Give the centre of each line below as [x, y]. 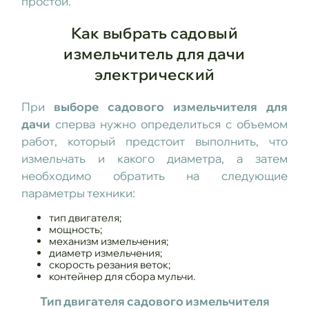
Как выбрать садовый [154, 33]
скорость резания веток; [109, 264]
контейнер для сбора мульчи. [122, 276]
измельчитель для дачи [154, 54]
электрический [154, 74]
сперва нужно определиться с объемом [169, 123]
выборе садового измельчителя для [171, 106]
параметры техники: [78, 192]
